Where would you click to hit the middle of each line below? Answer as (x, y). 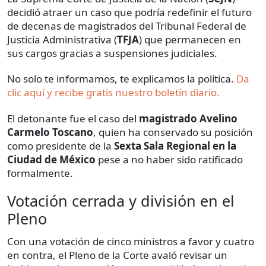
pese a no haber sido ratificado (170, 160)
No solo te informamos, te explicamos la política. (122, 79)
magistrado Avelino (188, 119)
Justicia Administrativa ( (62, 40)
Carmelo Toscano (50, 132)
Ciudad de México (53, 160)
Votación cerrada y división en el (121, 201)
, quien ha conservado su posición (173, 132)
